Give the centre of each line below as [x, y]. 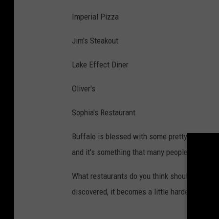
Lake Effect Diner [100, 64]
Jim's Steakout [95, 40]
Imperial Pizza [95, 16]
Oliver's [84, 88]
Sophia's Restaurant [104, 112]
